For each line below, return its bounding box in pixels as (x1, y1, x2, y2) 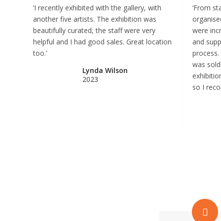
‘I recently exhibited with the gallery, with (33, 3, 161, 12)
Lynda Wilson (82, 65, 128, 75)
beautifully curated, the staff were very (33, 26, 155, 35)
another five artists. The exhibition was (33, 14, 156, 24)
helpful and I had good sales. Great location (33, 37, 172, 46)
